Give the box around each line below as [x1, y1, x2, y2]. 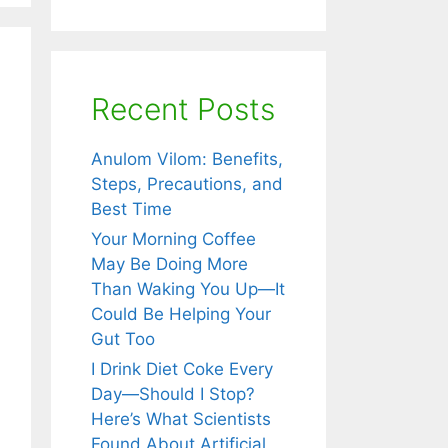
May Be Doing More [91, 253, 248, 274]
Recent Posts [91, 90, 275, 127]
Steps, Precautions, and [91, 173, 283, 194]
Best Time [91, 198, 172, 219]
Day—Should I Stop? [91, 383, 255, 404]
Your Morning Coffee [91, 228, 256, 249]
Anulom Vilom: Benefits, [91, 148, 283, 169]
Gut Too [91, 328, 155, 349]
